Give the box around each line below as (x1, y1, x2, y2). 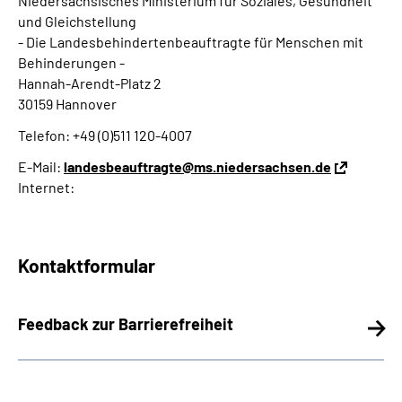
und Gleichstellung (18, 13, 139, 30)
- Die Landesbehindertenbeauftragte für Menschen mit (18, 33, 363, 50)
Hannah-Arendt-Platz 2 (18, 74, 162, 92)
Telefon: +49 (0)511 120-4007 (18, 127, 192, 144)
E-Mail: (18, 158, 64, 175)
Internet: (18, 179, 74, 196)
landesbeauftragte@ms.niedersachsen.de (64, 158, 331, 175)
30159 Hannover (18, 95, 117, 112)
